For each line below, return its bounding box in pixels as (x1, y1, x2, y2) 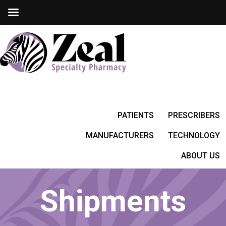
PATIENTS (118, 110, 154, 120)
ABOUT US (181, 150, 220, 160)
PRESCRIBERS (168, 110, 220, 120)
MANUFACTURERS (86, 130, 154, 140)
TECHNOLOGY (168, 130, 220, 140)
